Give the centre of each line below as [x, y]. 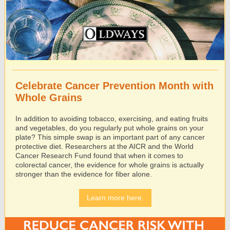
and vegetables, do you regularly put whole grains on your [110, 128]
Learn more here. [115, 198]
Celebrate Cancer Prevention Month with [114, 86]
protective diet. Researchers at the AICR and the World [104, 146]
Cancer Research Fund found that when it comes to [99, 156]
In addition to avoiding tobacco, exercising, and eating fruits [112, 119]
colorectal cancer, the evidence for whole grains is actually [110, 165]
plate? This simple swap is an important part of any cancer [110, 137]
